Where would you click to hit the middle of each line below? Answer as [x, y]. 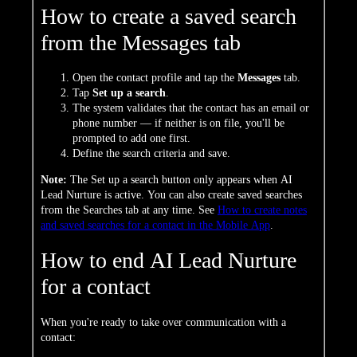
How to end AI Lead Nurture [169, 261]
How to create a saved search [169, 16]
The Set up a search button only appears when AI [180, 179]
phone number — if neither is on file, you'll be [178, 124]
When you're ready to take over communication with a [163, 322]
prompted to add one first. [131, 139]
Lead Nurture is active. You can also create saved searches [171, 194]
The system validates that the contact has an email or [191, 108]
